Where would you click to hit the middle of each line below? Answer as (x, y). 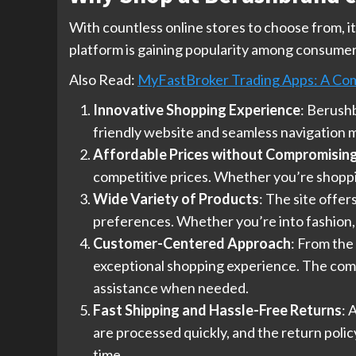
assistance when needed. (171, 288)
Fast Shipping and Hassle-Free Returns (217, 310)
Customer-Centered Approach (192, 244)
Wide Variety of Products (176, 199)
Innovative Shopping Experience (197, 110)
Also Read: (103, 80)
